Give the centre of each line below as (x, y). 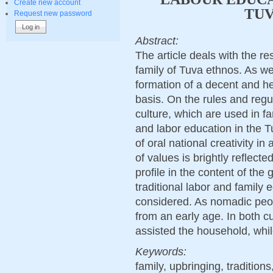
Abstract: (158, 41)
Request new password (53, 13)
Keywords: (162, 251)
